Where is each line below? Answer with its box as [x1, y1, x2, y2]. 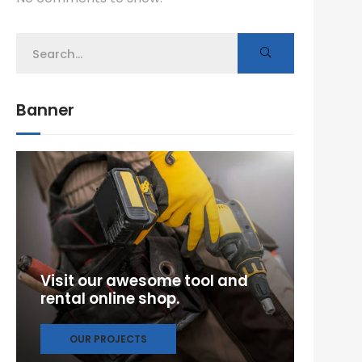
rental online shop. [40, 288, 179, 309]
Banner [16, 99, 74, 121]
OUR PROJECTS [69, 332, 147, 346]
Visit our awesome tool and [40, 271, 248, 291]
